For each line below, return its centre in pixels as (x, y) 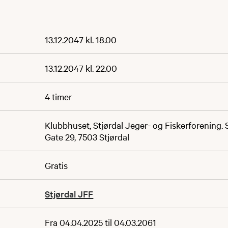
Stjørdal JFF (69, 194)
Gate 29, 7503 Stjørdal (87, 137)
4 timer (59, 96)
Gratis (56, 165)
